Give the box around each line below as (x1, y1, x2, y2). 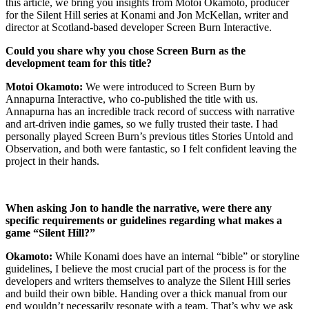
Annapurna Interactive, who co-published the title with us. (6, 92, 258, 105)
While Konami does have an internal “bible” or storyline (52, 250, 299, 262)
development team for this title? (6, 57, 152, 69)
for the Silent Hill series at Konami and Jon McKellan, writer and (6, 8, 288, 21)
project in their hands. (6, 154, 99, 167)
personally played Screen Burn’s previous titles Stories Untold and (6, 130, 293, 142)
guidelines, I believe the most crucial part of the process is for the (6, 262, 286, 275)
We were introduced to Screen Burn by (83, 80, 255, 92)
